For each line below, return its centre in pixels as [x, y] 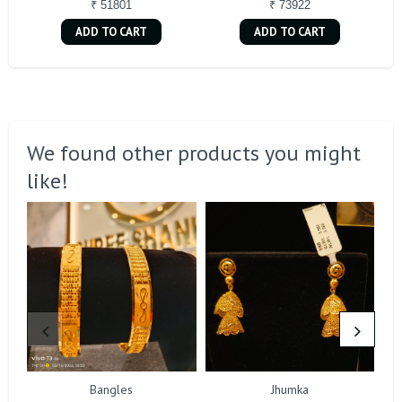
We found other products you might [194, 153]
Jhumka [290, 390]
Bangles [112, 390]
